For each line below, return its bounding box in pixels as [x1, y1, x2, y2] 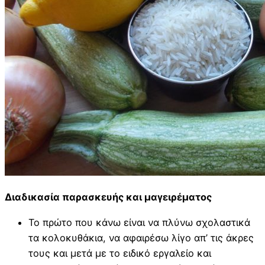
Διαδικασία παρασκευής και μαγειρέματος [5, 191, 212, 203]
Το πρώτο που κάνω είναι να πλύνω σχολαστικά [28, 216, 250, 228]
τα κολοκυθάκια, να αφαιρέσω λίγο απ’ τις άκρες [28, 231, 254, 244]
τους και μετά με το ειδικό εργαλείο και [28, 247, 211, 259]
